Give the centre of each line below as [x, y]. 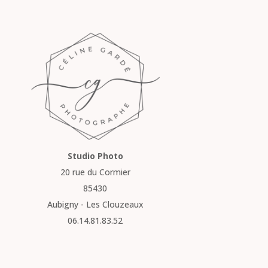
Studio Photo [95, 156]
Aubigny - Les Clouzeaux [95, 205]
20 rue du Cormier [95, 172]
